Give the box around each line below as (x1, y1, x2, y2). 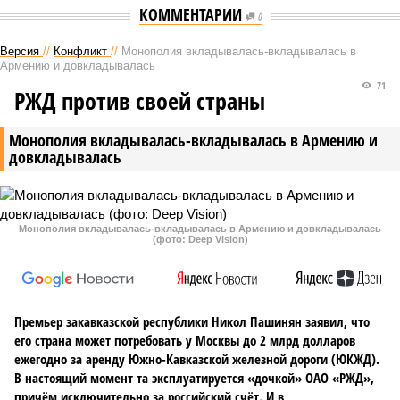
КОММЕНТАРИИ (138, 4, 246, 25)
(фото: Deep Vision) (152, 234, 248, 245)
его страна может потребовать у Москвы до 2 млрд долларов (14, 331, 355, 349)
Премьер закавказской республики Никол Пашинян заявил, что (14, 312, 370, 330)
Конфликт (54, 45, 107, 58)
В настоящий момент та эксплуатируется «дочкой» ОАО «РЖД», (14, 369, 374, 387)
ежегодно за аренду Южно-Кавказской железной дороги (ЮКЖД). (14, 350, 379, 368)
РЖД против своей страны (14, 85, 265, 117)
